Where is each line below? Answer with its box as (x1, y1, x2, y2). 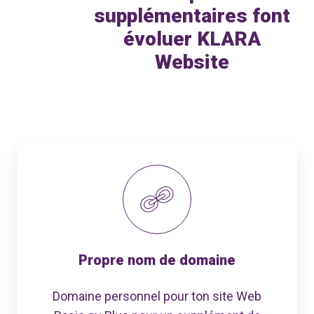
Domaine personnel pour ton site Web (53, 288, 261, 303)
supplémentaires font (94, 4, 290, 28)
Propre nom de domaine (78, 251, 235, 268)
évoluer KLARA (123, 27, 261, 51)
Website (155, 50, 229, 74)
